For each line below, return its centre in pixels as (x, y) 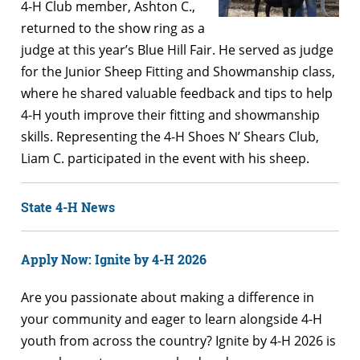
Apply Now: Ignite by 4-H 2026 (114, 260)
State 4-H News (68, 207)
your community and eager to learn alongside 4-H (172, 319)
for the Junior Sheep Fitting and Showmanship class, (178, 71)
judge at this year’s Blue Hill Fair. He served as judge (177, 49)
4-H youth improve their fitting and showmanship (170, 115)
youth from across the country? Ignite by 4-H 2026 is (178, 341)
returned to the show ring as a (113, 28)
